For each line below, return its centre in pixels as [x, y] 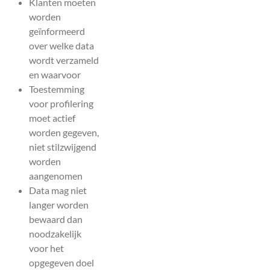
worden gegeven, [64, 133]
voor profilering [61, 104]
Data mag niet [58, 190]
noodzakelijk [55, 234]
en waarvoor [55, 75]
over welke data [61, 46]
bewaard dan [56, 219]
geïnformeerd [57, 31]
